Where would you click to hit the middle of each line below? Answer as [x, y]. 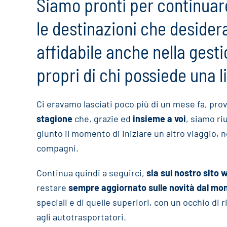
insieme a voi [159, 119]
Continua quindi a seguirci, [91, 173]
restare [52, 187]
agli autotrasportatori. [81, 217]
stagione [54, 119]
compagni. [58, 148]
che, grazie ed [103, 119]
